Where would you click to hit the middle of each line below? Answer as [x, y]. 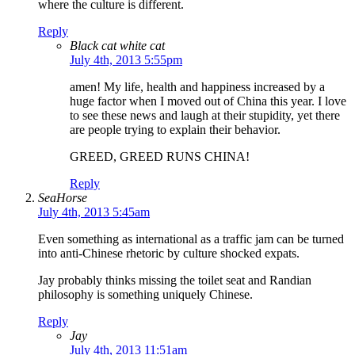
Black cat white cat [117, 46]
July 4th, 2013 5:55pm [126, 60]
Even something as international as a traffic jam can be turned [191, 239]
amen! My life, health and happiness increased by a [197, 87]
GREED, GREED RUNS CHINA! [160, 157]
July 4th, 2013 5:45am [94, 212]
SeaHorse [63, 198]
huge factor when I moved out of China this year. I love [208, 101]
